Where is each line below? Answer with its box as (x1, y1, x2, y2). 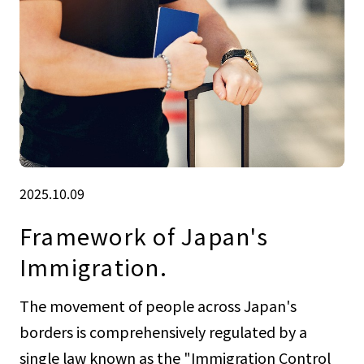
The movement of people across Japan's (19, 295, 297, 317)
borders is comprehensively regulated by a (19, 321, 307, 343)
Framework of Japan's (19, 219, 268, 252)
